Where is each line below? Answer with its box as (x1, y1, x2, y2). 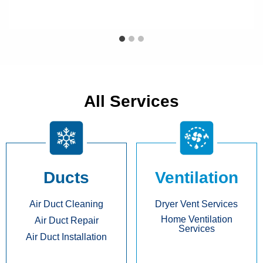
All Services (84, 92, 179, 110)
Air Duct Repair (34, 215, 99, 225)
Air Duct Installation (26, 231, 107, 242)
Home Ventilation (160, 214, 232, 224)
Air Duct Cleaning (29, 198, 104, 209)
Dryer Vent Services (155, 198, 238, 209)
